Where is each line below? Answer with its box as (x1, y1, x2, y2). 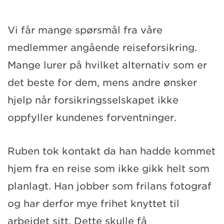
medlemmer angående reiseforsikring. (7, 41, 197, 53)
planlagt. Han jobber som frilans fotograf (7, 180, 211, 192)
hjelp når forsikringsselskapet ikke (7, 94, 178, 106)
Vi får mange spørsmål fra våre (7, 24, 162, 36)
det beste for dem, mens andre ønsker (7, 76, 197, 88)
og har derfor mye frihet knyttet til (7, 197, 179, 209)
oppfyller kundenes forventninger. (7, 111, 176, 123)
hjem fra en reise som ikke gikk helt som (7, 162, 209, 174)
